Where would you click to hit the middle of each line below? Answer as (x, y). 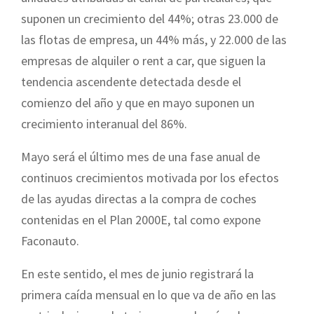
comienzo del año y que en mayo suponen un (138, 102)
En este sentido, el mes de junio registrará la (137, 273)
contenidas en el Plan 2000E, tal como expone (141, 219)
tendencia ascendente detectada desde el (131, 81)
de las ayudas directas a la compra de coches (139, 198)
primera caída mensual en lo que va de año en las (149, 294)
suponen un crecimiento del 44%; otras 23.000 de (150, 18)
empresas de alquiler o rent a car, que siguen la (143, 60)
